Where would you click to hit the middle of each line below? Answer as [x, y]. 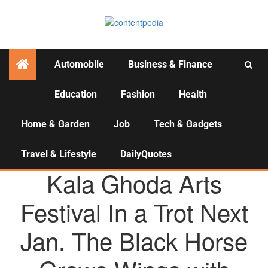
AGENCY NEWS [132, 158]
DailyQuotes [146, 154]
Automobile [79, 65]
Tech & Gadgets [188, 124]
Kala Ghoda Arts [134, 183]
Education [76, 95]
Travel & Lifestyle [59, 154]
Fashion [138, 95]
